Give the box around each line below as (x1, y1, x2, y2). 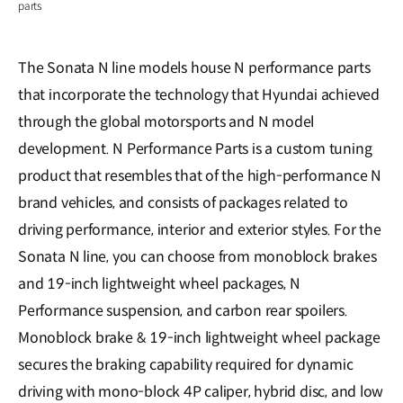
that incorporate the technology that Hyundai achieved (18, 85, 380, 104)
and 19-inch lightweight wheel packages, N (18, 273, 300, 293)
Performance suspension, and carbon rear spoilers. (18, 300, 348, 320)
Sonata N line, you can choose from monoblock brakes (18, 246, 377, 266)
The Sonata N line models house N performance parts (18, 58, 371, 77)
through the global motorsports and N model (18, 112, 315, 131)
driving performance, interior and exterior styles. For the (18, 219, 381, 239)
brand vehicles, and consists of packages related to (18, 193, 348, 212)
